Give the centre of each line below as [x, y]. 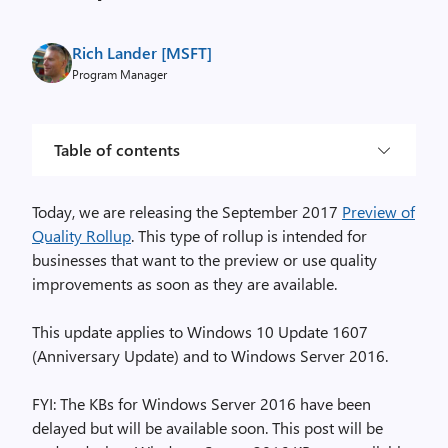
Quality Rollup [81, 235]
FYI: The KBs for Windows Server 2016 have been [201, 403]
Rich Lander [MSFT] [142, 52]
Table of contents [117, 149]
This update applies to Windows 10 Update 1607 [200, 331]
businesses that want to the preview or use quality [204, 259]
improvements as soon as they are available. [184, 283]
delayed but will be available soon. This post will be [207, 427]
